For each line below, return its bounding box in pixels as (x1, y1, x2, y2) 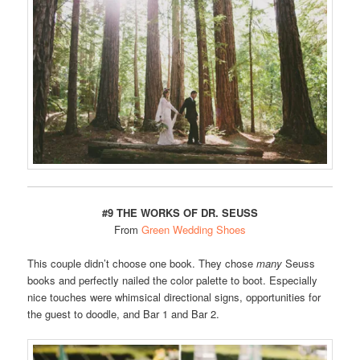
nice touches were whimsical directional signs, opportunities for (27, 288, 321, 305)
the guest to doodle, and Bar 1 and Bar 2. (27, 305, 220, 321)
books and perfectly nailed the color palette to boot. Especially (27, 272, 318, 288)
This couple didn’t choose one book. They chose (27, 255, 257, 271)
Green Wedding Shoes (141, 221, 246, 237)
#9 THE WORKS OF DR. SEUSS (102, 204, 258, 220)
